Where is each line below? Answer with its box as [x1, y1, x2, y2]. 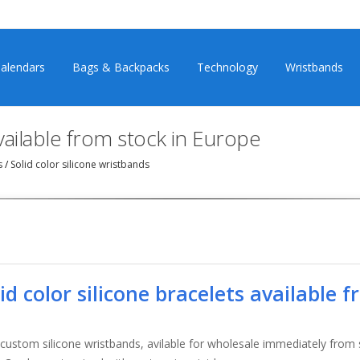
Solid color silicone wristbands [8, 157, 149, 171]
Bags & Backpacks [72, 59, 170, 75]
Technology [197, 59, 258, 75]
